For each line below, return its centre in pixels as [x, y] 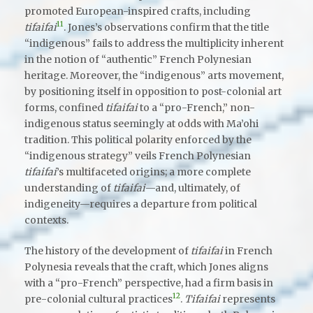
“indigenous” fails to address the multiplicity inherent [154, 43]
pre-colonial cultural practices [99, 299]
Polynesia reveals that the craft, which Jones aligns [146, 267]
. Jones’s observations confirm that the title [166, 27]
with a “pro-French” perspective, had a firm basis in [149, 283]
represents [248, 299]
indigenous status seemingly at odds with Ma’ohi [141, 123]
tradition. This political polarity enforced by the [138, 139]
